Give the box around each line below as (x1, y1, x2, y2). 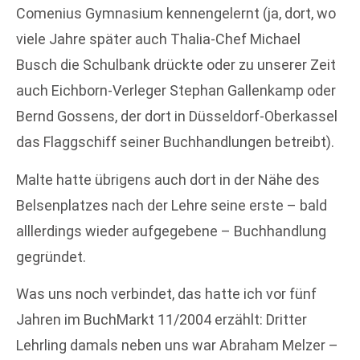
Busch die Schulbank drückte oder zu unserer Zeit (16, 56, 336, 74)
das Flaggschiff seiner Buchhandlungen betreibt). (16, 133, 334, 151)
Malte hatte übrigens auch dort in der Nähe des (16, 170, 320, 188)
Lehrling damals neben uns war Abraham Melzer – (16, 337, 338, 354)
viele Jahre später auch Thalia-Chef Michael (16, 31, 301, 48)
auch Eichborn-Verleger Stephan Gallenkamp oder (16, 82, 336, 100)
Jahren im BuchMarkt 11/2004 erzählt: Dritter (16, 311, 307, 329)
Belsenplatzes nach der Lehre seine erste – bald (16, 196, 327, 214)
